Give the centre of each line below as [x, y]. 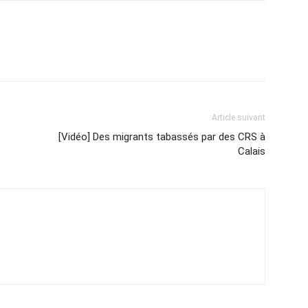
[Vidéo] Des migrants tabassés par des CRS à [162, 137]
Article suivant [239, 118]
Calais [252, 151]
